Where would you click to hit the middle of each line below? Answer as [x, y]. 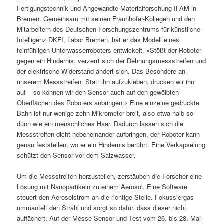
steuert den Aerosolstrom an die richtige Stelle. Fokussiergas [106, 197]
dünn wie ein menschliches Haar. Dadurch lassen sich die [100, 124]
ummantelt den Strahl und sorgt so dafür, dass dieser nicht [102, 208]
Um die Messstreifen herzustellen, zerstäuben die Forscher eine [110, 176]
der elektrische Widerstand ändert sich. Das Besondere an [101, 71]
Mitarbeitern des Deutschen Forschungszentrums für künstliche [109, 29]
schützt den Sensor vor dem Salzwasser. [77, 155]
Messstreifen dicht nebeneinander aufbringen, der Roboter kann [109, 134]
